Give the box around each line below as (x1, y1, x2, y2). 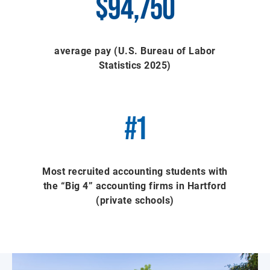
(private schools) (96, 193, 174, 206)
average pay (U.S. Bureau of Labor (54, 43, 216, 57)
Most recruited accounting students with (42, 164, 228, 177)
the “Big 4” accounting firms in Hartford (43, 178, 227, 192)
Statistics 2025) (98, 58, 171, 71)
